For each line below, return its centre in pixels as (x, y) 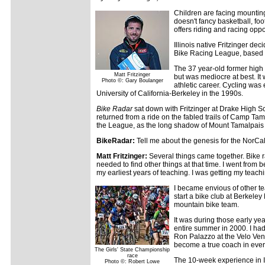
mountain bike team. (206, 205)
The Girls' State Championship (132, 250)
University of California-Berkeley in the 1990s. (170, 93)
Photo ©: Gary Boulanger (132, 80)
